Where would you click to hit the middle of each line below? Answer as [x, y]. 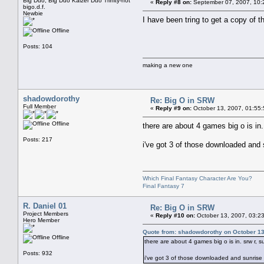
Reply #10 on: [175, 215]
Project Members [46, 213]
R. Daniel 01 [45, 206]
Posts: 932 [38, 253]
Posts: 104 [38, 46]
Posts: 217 [38, 139]
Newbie [33, 13]
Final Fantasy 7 [164, 186]
